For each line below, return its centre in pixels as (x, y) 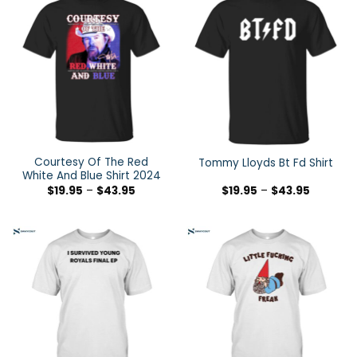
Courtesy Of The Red (91, 163)
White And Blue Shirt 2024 (91, 176)
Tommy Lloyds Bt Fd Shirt (266, 163)
